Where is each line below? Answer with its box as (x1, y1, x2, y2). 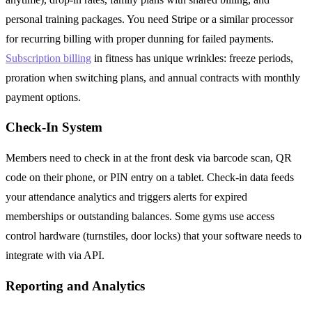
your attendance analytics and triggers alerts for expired (6, 190, 247, 203)
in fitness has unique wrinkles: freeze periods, (91, 52, 293, 64)
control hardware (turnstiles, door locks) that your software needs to (6, 229, 302, 242)
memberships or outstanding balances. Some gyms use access (6, 210, 274, 222)
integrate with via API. (6, 249, 104, 261)
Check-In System (6, 120, 102, 135)
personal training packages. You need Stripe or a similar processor (6, 13, 293, 25)
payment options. (6, 91, 81, 103)
